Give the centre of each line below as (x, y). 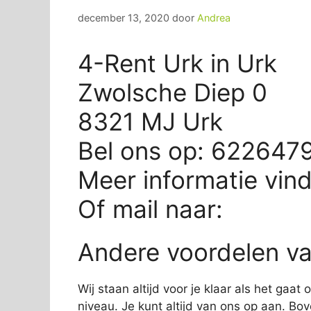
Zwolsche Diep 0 (173, 92)
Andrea (214, 17)
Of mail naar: (154, 209)
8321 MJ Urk (150, 121)
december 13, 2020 (124, 17)
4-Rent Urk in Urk (177, 63)
